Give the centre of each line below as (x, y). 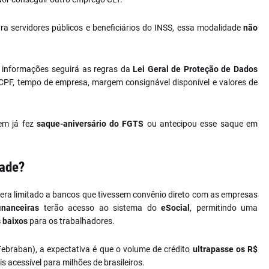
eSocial (175, 208)
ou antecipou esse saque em (201, 124)
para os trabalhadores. (71, 221)
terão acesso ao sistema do (100, 208)
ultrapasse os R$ (225, 249)
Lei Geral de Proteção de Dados (195, 69)
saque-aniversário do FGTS (90, 124)
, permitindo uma (224, 208)
